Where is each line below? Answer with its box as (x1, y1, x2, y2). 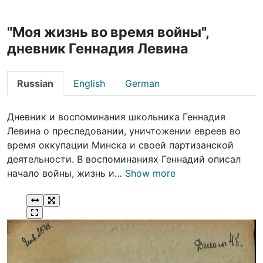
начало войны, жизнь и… (7, 167, 125, 180)
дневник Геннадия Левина (7, 40, 188, 58)
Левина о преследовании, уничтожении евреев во (7, 125, 241, 137)
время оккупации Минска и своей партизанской (7, 139, 234, 151)
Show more (125, 167, 176, 180)
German (125, 77, 160, 90)
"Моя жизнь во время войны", (7, 23, 209, 41)
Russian (17, 77, 53, 90)
